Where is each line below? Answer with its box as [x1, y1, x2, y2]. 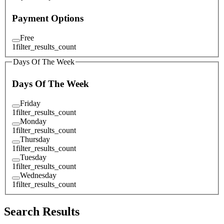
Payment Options [12, 13, 83, 24]
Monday [20, 116, 46, 125]
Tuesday [20, 152, 46, 161]
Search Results [4, 204, 79, 218]
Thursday [20, 134, 50, 143]
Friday [20, 98, 40, 107]
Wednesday [20, 170, 56, 179]
